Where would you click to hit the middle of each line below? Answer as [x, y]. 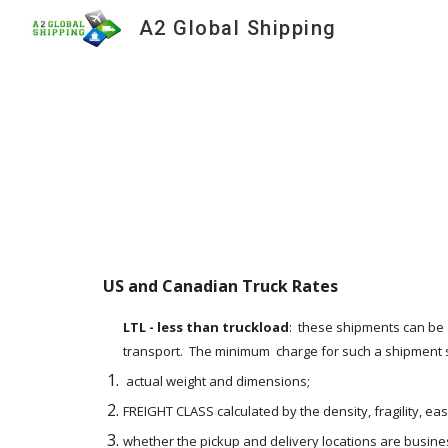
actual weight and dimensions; [217, 381]
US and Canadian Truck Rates [228, 286]
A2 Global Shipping [237, 28]
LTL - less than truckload [205, 327]
